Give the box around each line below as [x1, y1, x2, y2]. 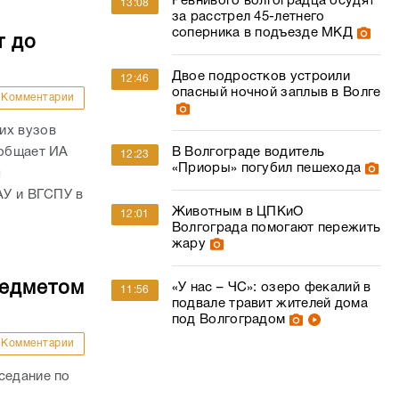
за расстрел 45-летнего [171, 11, 325, 23]
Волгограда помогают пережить [171, 222, 381, 234]
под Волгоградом [171, 313, 286, 326]
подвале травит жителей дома [171, 297, 368, 310]
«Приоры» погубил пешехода [171, 162, 362, 175]
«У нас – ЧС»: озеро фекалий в [171, 281, 371, 294]
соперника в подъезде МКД [171, 27, 354, 39]
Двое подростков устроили [171, 70, 351, 83]
